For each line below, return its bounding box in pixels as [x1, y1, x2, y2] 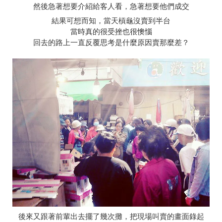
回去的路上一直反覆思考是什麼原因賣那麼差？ [33, 37, 189, 48]
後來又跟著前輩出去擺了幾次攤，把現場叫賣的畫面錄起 [18, 211, 204, 221]
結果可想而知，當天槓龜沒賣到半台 [52, 15, 170, 26]
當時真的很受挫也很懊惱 [70, 26, 152, 37]
